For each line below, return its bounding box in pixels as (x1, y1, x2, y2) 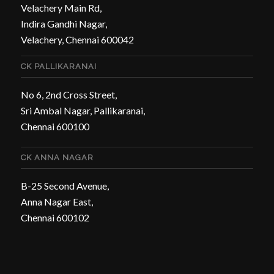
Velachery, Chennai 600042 (20, 33, 134, 45)
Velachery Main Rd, (20, 1, 102, 13)
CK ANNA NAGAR (20, 153, 94, 163)
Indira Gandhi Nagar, (20, 17, 107, 29)
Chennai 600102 (20, 212, 89, 224)
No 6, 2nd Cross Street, (20, 89, 117, 101)
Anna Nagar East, (20, 196, 93, 208)
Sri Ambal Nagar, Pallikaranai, (20, 105, 145, 117)
